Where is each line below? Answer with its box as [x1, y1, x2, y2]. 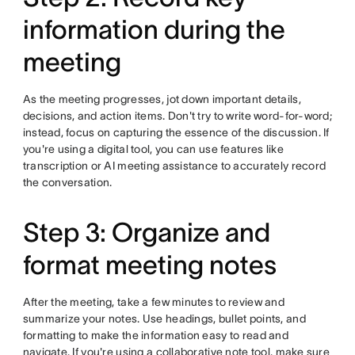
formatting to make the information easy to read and [22, 329, 288, 342]
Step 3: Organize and [22, 218, 270, 248]
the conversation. [22, 176, 113, 189]
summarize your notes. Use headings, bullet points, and [22, 312, 306, 326]
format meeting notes [22, 250, 277, 281]
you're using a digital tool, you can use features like [22, 143, 284, 156]
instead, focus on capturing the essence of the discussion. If [22, 126, 330, 139]
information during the [22, 15, 285, 45]
